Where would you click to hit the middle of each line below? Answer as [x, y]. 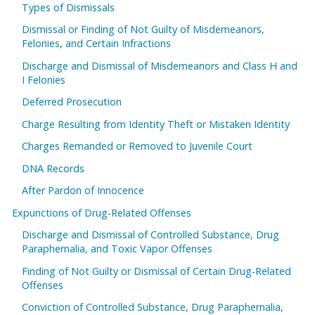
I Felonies [44, 79]
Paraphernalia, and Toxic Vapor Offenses [117, 249]
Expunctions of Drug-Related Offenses [102, 212]
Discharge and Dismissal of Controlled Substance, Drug [151, 235]
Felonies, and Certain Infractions [97, 44]
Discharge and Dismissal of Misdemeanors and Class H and [160, 65]
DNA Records [53, 168]
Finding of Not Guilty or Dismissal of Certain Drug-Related [157, 271]
